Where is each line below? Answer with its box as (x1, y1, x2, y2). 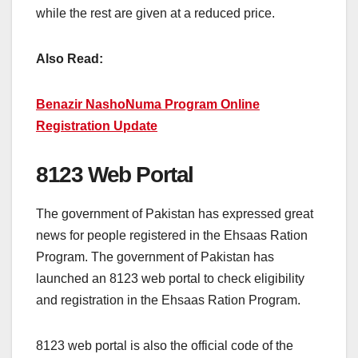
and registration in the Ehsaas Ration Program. (36, 293, 300, 308)
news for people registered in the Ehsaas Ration (36, 229, 308, 243)
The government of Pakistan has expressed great (36, 207, 313, 221)
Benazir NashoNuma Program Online (36, 97, 260, 111)
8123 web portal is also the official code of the (36, 339, 293, 353)
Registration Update (36, 118, 157, 133)
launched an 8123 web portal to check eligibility (36, 272, 304, 286)
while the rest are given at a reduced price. (36, 6, 275, 20)
